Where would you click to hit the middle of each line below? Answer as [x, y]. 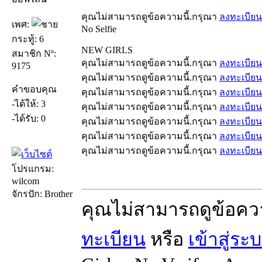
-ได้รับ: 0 [29, 118]
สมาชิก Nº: [34, 53]
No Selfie [99, 29]
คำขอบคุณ [34, 89]
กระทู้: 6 [28, 39]
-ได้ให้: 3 [29, 104]
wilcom [25, 181]
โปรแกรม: [33, 168]
